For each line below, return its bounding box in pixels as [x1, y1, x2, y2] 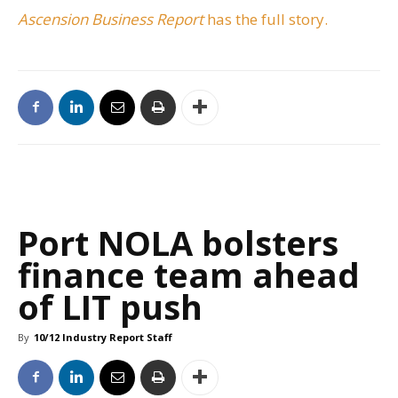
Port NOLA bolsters [18, 219, 338, 266]
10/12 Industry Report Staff [34, 330, 172, 344]
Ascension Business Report [18, 8, 207, 29]
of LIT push [18, 283, 203, 330]
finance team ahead [18, 251, 360, 298]
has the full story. [207, 8, 328, 29]
